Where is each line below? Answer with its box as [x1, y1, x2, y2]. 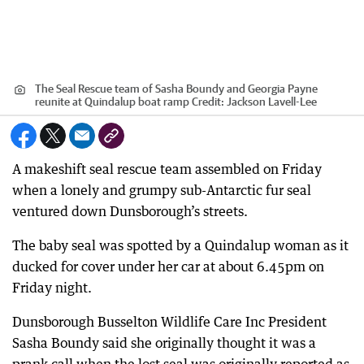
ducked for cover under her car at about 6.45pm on [12, 258, 324, 275]
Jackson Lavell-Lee [227, 95, 317, 108]
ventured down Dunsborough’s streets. [12, 203, 248, 219]
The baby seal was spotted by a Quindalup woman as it [12, 237, 349, 253]
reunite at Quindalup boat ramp [35, 95, 189, 108]
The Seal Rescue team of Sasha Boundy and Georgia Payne [35, 82, 318, 95]
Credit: [189, 95, 227, 108]
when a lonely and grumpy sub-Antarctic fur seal [12, 182, 311, 198]
